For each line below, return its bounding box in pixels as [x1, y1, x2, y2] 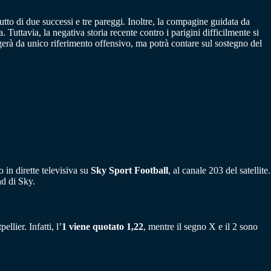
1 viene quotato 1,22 [62, 221, 143, 232]
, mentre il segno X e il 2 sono [143, 221, 258, 232]
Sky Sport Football [91, 165, 168, 175]
